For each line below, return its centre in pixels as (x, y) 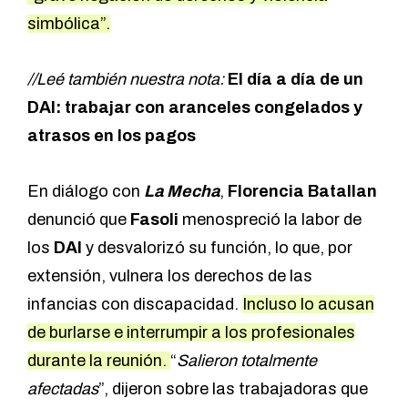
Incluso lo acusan (308, 305)
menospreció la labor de (272, 220)
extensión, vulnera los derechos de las (170, 276)
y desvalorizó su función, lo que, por (219, 248)
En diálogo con (86, 192)
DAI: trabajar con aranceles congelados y (195, 108)
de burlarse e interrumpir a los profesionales (191, 333)
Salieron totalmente (247, 361)
